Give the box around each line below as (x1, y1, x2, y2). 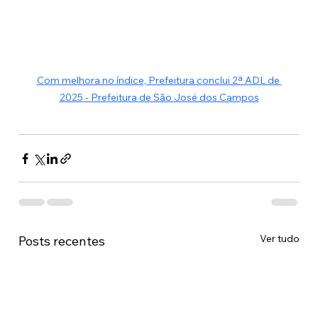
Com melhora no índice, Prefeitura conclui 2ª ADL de (36, 74, 282, 87)
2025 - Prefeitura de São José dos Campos (59, 91, 259, 104)
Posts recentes (18, 233, 105, 250)
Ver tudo (260, 232, 300, 246)
